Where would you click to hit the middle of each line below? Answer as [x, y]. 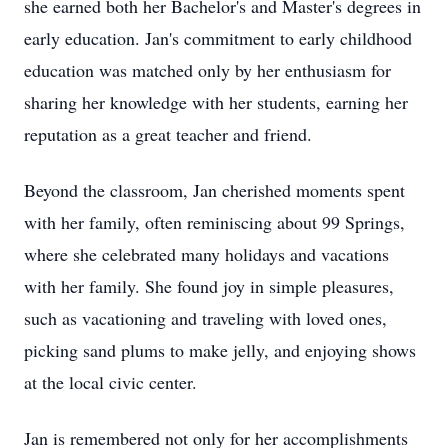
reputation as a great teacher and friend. [168, 134]
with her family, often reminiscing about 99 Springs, [214, 222]
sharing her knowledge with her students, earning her [216, 102]
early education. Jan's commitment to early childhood [218, 38]
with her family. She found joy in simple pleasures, [209, 286]
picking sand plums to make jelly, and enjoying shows [220, 350]
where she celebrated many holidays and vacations [206, 254]
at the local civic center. [110, 382]
